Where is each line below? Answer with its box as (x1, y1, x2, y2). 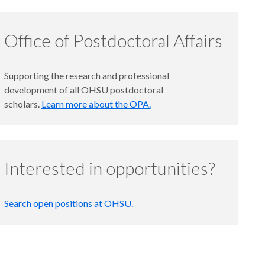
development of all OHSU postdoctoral (4, 84, 163, 96)
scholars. (4, 98, 41, 110)
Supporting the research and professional (4, 70, 169, 82)
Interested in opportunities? (4, 157, 215, 179)
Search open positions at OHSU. (4, 198, 133, 209)
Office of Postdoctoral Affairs (4, 30, 222, 51)
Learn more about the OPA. (41, 98, 151, 110)
